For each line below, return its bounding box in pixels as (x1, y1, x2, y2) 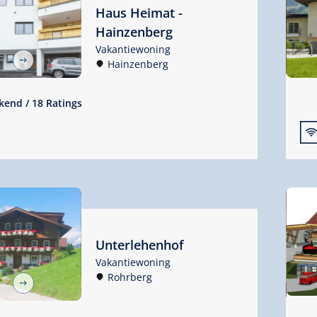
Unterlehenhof (95, 236, 184, 254)
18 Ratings (32, 96, 82, 110)
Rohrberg (107, 270, 152, 284)
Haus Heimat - (95, 4, 183, 22)
